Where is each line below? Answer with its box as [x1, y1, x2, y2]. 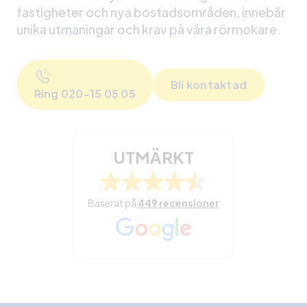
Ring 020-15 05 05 [34, 86, 136, 101]
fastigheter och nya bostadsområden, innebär [16, 4, 286, 20]
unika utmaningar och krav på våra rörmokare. [16, 21, 281, 37]
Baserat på [88, 197, 138, 209]
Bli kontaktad [170, 77, 247, 92]
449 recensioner [138, 197, 219, 209]
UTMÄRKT [113, 147, 194, 167]
